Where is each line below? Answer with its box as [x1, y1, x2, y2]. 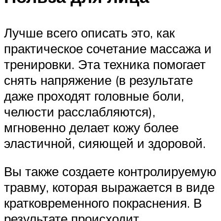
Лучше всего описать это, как [4, 24, 175, 40]
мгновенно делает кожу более [4, 119, 179, 135]
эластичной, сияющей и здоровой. [4, 135, 206, 151]
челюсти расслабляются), [4, 103, 155, 119]
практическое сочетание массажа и [4, 40, 212, 56]
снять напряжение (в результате [4, 72, 193, 88]
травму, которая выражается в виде [4, 179, 215, 195]
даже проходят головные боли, [4, 87, 184, 104]
